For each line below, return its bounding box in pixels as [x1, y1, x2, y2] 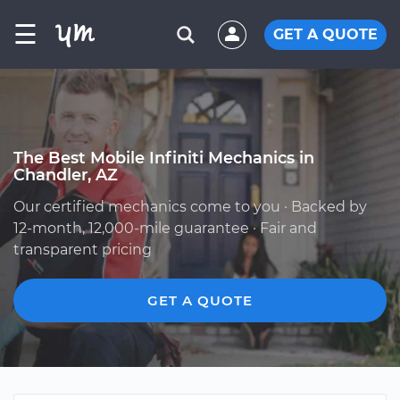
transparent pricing [13, 241, 152, 258]
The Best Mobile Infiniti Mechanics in [13, 148, 314, 167]
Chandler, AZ [13, 165, 118, 184]
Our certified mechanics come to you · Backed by [13, 198, 367, 215]
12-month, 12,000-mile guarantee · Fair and [13, 220, 317, 237]
